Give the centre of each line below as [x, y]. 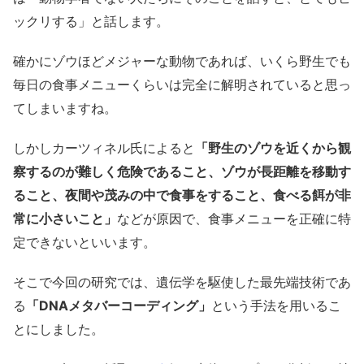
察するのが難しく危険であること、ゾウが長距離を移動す [182, 171]
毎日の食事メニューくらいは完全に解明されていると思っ [182, 84]
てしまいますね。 [65, 108]
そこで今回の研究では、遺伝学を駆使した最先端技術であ [182, 282]
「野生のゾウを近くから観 [273, 147]
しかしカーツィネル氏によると [104, 147]
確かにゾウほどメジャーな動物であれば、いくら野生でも [182, 61]
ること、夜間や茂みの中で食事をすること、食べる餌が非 [182, 195]
